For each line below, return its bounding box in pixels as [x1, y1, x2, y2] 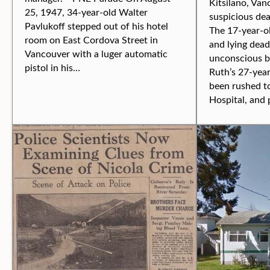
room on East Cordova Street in [25, 33, 158, 46]
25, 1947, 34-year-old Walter [25, 5, 148, 18]
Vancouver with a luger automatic [25, 47, 168, 60]
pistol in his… [25, 61, 80, 74]
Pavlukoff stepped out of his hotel [25, 19, 168, 32]
